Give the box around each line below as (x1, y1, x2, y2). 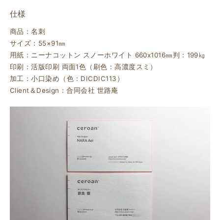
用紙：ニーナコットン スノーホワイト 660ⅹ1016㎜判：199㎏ (10, 51, 206, 59)
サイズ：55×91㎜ (10, 39, 66, 48)
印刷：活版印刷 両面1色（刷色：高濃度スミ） (10, 63, 157, 71)
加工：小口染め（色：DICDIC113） (10, 75, 124, 83)
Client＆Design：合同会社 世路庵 (10, 86, 118, 95)
